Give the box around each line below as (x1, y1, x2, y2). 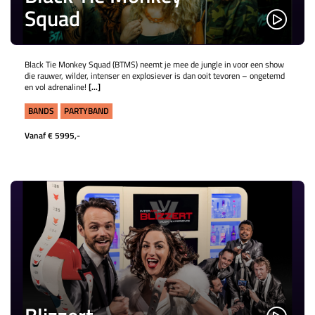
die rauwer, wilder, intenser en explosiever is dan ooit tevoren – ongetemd (25, 69, 285, 82)
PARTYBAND (64, 104, 109, 117)
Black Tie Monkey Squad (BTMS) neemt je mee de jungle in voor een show (25, 58, 284, 71)
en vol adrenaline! (25, 80, 89, 94)
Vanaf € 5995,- (25, 129, 80, 142)
